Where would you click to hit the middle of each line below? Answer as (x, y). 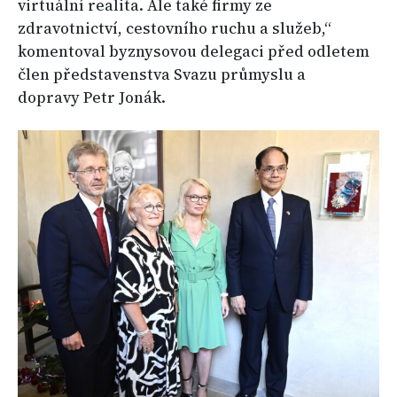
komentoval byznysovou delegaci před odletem (194, 52)
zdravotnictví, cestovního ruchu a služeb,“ (175, 29)
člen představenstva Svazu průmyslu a (162, 75)
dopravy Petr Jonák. (92, 98)
